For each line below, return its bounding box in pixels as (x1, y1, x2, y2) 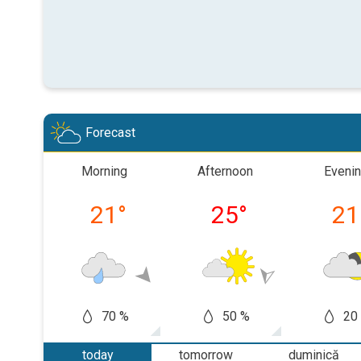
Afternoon (197, 164, 253, 179)
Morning (81, 164, 127, 179)
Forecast (85, 125, 135, 140)
